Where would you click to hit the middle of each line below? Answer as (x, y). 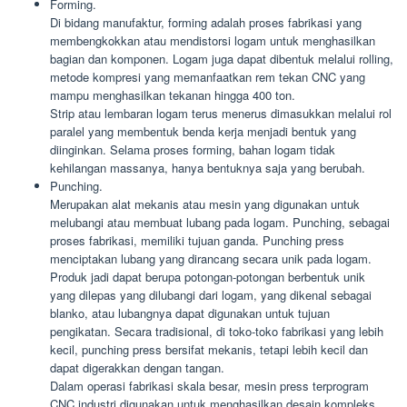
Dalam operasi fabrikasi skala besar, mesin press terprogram (209, 386)
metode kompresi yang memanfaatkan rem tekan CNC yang (208, 77)
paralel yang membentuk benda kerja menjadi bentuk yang (203, 131)
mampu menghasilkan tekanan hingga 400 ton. (173, 95)
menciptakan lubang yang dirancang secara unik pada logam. (211, 258)
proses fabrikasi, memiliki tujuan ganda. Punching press (197, 240)
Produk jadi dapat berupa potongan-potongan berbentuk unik (208, 277)
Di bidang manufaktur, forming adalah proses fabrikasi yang (206, 22)
